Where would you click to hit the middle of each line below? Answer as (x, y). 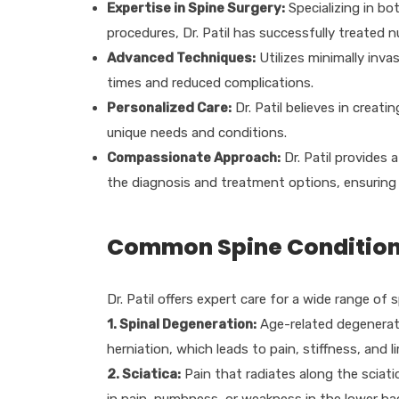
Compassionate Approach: (193, 157)
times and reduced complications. (210, 82)
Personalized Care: (169, 107)
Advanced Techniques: (181, 57)
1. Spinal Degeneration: (181, 324)
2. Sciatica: (143, 374)
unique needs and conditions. (196, 132)
